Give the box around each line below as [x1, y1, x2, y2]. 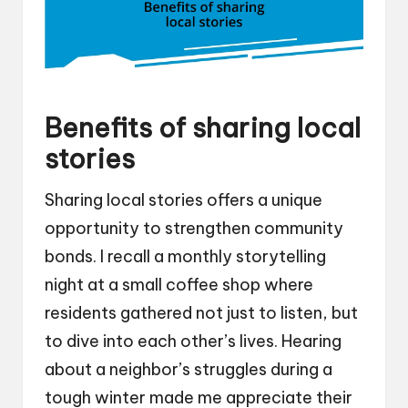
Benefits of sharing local [45, 110, 361, 145]
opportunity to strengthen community [45, 217, 343, 239]
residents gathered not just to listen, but [45, 301, 358, 323]
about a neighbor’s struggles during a [45, 358, 332, 380]
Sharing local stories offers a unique [45, 189, 322, 210]
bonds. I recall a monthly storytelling [45, 245, 326, 267]
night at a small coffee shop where [45, 273, 313, 295]
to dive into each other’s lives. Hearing [45, 330, 342, 352]
